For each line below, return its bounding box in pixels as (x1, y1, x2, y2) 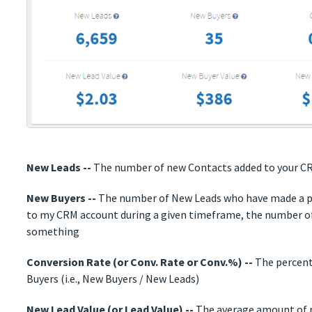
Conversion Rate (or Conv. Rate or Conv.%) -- (26, 255, 253, 270)
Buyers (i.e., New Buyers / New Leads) (26, 272, 200, 286)
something (26, 224, 80, 239)
